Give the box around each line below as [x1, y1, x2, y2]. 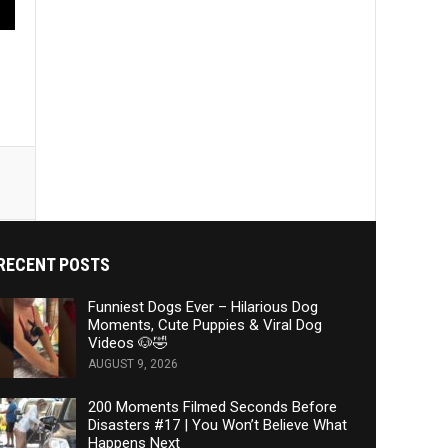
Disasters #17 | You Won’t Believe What [87, 415, 347, 434]
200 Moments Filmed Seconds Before [87, 397, 337, 416]
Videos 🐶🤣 [87, 333, 168, 352]
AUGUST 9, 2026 [87, 356, 178, 371]
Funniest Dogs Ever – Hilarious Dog [87, 297, 318, 316]
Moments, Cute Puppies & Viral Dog [87, 315, 322, 334]
